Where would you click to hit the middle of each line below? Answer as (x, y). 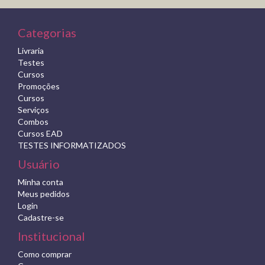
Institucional (51, 236)
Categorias (47, 33)
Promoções (39, 86)
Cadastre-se (41, 218)
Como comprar (45, 254)
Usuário (39, 164)
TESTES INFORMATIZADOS (72, 146)
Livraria (31, 51)
